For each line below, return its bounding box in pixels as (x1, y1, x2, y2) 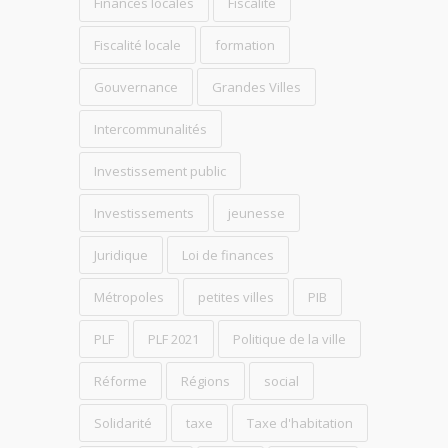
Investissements (94, 203, 194, 222)
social (264, 371, 299, 390)
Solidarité (94, 413, 152, 432)
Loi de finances (182, 245, 274, 264)
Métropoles (94, 287, 164, 306)
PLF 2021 (148, 329, 199, 348)
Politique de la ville (233, 329, 346, 348)
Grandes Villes (212, 77, 301, 96)
